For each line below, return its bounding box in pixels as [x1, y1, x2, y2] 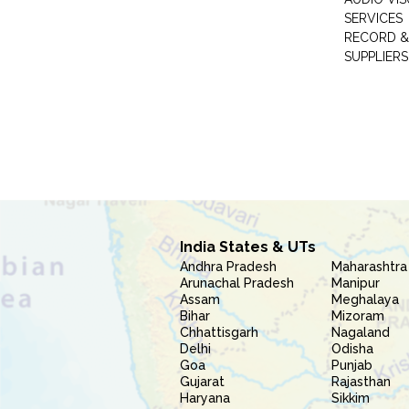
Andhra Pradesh [180, 259, 277, 274]
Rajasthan [331, 374, 392, 389]
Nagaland [331, 325, 391, 340]
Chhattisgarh [180, 325, 258, 340]
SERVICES [344, 11, 403, 26]
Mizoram [331, 309, 385, 323]
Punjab [331, 358, 373, 372]
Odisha [331, 341, 374, 356]
